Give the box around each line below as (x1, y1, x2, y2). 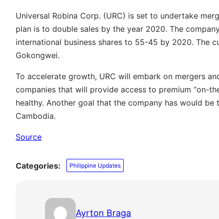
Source (16, 131, 42, 142)
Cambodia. (16, 110, 56, 121)
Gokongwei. (16, 50, 60, 60)
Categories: (16, 160, 61, 171)
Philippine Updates (69, 162, 121, 170)
